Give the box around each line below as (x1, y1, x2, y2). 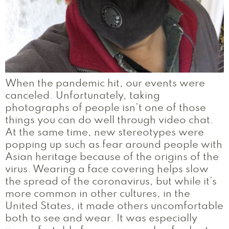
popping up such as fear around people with (5, 141, 222, 150)
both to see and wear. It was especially (5, 214, 197, 223)
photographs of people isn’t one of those (5, 104, 206, 113)
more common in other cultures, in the (5, 190, 190, 199)
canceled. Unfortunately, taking (5, 91, 160, 101)
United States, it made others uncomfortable (5, 202, 223, 211)
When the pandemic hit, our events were (5, 79, 205, 88)
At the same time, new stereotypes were (5, 128, 204, 138)
